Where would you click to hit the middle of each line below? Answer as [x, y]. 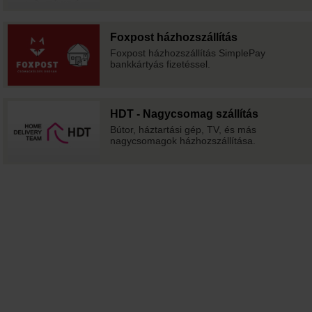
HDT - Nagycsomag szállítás [184, 114]
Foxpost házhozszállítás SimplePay [187, 53]
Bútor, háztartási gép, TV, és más [183, 130]
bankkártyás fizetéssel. [160, 64]
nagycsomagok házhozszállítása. [182, 141]
